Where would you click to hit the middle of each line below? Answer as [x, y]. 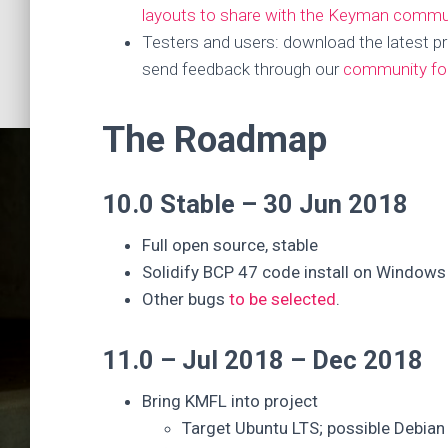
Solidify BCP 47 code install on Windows [294, 272]
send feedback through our [242, 69]
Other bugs [185, 299]
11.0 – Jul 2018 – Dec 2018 [262, 360]
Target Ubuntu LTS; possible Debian [313, 428]
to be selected [282, 299]
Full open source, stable [230, 245]
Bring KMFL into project [230, 401]
